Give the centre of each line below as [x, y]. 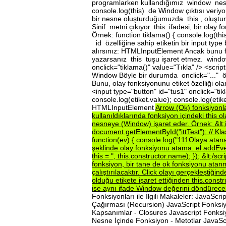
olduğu [104, 180]
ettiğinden [175, 180]
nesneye [106, 123]
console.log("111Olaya [173, 139]
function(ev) [112, 139]
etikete [127, 180]
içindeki [193, 115]
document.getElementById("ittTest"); [150, 131]
